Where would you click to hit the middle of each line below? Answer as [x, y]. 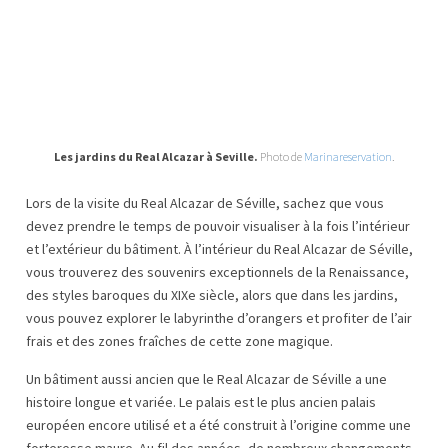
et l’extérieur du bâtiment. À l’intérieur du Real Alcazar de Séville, [219, 248]
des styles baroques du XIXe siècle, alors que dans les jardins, [212, 294]
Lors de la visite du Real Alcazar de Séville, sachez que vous [205, 202]
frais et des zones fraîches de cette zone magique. [179, 340]
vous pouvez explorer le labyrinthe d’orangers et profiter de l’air [219, 317]
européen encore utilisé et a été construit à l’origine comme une [218, 424]
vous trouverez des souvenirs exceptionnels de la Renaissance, [217, 271]
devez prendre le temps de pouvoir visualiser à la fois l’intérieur [218, 225]
